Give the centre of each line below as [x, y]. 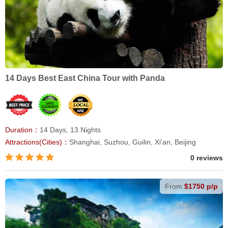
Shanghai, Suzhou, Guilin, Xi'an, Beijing [133, 142]
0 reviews [207, 158]
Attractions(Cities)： [37, 142]
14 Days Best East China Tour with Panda [85, 78]
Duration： [22, 130]
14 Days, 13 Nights [70, 130]
